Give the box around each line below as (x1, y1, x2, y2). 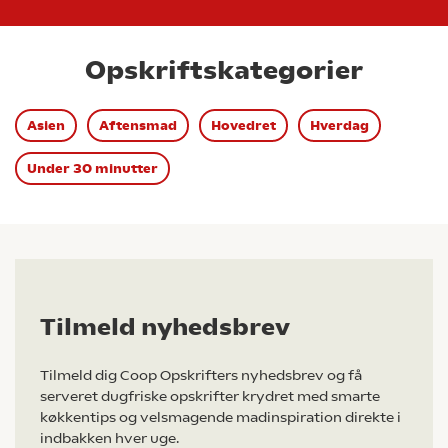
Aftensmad (99, 118, 177, 133)
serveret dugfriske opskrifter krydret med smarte (40, 388, 380, 404)
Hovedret (211, 118, 276, 133)
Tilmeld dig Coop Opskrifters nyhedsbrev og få (40, 367, 362, 383)
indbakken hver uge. (40, 430, 179, 446)
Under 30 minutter (27, 161, 158, 176)
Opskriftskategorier (85, 55, 363, 85)
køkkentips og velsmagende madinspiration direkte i (40, 409, 401, 425)
